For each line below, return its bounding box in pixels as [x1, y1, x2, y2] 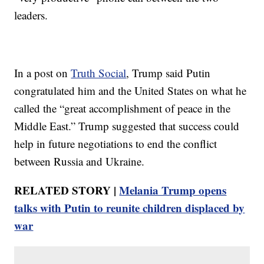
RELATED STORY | [14, 181, 120, 198]
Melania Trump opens [119, 181, 227, 198]
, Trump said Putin [126, 65, 211, 80]
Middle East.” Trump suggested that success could [14, 118, 240, 133]
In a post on [14, 65, 71, 80]
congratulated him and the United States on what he [14, 82, 247, 98]
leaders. [14, 7, 48, 22]
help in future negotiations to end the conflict [14, 136, 217, 151]
